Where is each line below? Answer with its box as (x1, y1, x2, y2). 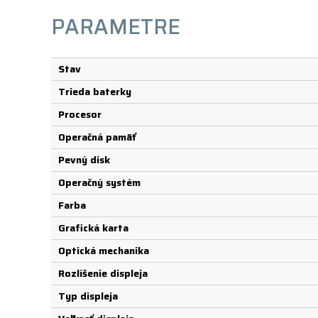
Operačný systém (58, 175, 141, 190)
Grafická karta (58, 220, 128, 236)
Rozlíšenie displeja (58, 265, 148, 281)
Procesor (58, 106, 102, 122)
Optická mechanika (58, 243, 149, 258)
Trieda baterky (58, 84, 131, 99)
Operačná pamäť (58, 129, 136, 145)
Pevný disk (58, 152, 110, 168)
